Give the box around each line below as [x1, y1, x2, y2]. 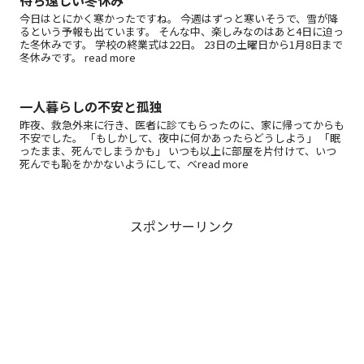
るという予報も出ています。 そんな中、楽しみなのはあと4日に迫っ [19, 24, 344, 40]
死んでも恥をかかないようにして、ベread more [19, 155, 249, 171]
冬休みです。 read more [19, 50, 136, 66]
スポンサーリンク [130, 215, 234, 236]
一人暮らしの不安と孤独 [19, 96, 162, 116]
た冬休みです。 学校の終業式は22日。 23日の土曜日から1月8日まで [19, 37, 343, 53]
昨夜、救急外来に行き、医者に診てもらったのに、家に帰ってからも [19, 116, 344, 132]
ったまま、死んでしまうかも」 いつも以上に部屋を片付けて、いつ [19, 142, 336, 158]
